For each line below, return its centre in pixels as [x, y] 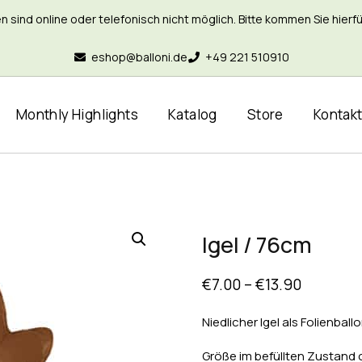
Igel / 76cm [257, 244]
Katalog [193, 114]
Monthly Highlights [77, 114]
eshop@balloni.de [139, 57]
